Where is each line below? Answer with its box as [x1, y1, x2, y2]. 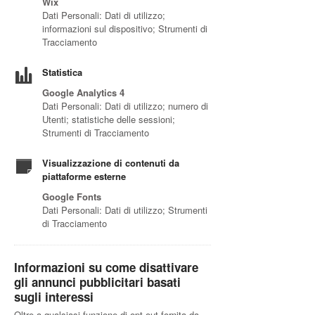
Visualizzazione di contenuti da [42, 156, 179, 169]
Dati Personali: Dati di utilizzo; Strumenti [42, 203, 207, 217]
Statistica [42, 65, 82, 79]
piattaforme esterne [42, 169, 126, 183]
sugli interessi [14, 288, 94, 305]
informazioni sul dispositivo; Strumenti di [42, 22, 207, 35]
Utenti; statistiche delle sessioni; [42, 112, 175, 126]
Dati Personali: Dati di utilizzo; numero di [42, 99, 208, 112]
